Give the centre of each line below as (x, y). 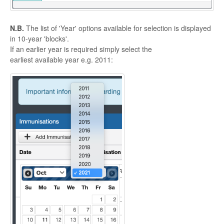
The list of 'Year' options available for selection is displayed (117, 28)
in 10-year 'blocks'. (39, 39)
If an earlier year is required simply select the (81, 49)
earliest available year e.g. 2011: (61, 60)
